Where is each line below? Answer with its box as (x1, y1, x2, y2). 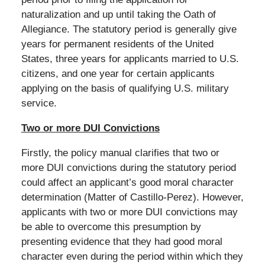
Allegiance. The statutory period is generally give (21, 23, 237, 35)
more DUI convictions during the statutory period (21, 161, 236, 173)
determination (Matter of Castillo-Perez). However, (21, 191, 244, 203)
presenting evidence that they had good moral (21, 235, 222, 247)
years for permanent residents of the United (21, 38, 214, 50)
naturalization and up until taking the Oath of (21, 8, 216, 20)
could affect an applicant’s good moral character (21, 176, 234, 188)
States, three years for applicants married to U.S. (21, 53, 239, 64)
